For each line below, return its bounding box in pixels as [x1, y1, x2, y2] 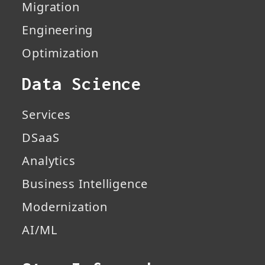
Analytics [22, 153, 76, 169]
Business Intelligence [22, 176, 148, 192]
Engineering [22, 22, 93, 38]
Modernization [22, 199, 108, 215]
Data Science [22, 74, 141, 94]
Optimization [22, 45, 99, 62]
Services [22, 106, 71, 123]
